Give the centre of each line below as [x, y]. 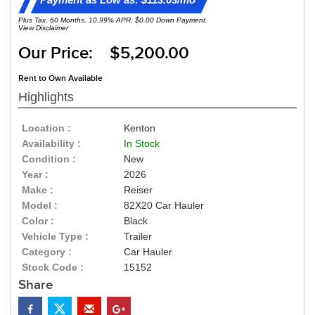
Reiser [139, 190]
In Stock [142, 144]
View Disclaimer [43, 28]
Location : [46, 128]
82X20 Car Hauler [164, 206]
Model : [40, 206]
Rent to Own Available [60, 79]
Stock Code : [53, 268]
